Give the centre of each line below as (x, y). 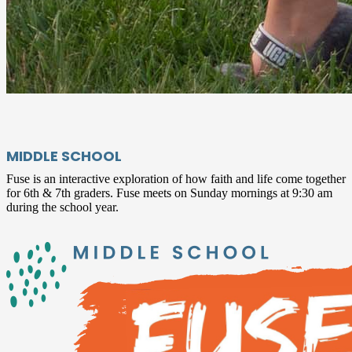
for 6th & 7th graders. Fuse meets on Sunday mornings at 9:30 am (169, 192)
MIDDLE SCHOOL (64, 156)
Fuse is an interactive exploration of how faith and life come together (176, 178)
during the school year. (62, 207)
